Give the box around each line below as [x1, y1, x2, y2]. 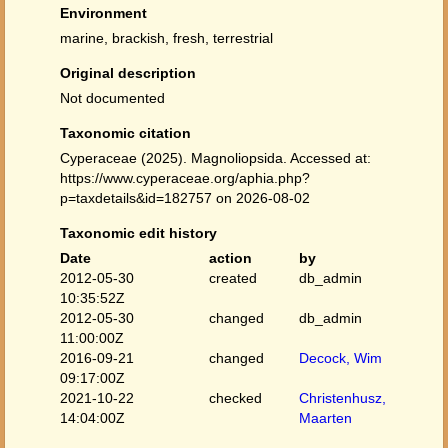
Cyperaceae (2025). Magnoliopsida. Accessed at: [60, 150, 371, 166]
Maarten [298, 410, 352, 426]
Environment [60, 5, 147, 21]
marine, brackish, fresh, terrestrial [60, 30, 273, 46]
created [209, 270, 258, 286]
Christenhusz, [298, 390, 386, 406]
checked [209, 390, 263, 406]
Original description [60, 65, 196, 81]
